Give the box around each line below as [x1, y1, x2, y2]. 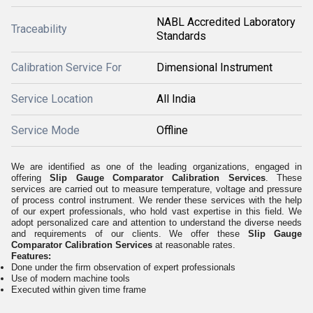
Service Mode [11, 124, 80, 137]
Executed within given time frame [11, 284, 146, 295]
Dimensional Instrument [156, 61, 272, 74]
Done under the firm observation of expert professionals [11, 262, 235, 272]
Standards [156, 29, 206, 43]
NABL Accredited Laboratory [156, 15, 296, 29]
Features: [11, 251, 51, 261]
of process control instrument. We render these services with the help [11, 195, 302, 205]
